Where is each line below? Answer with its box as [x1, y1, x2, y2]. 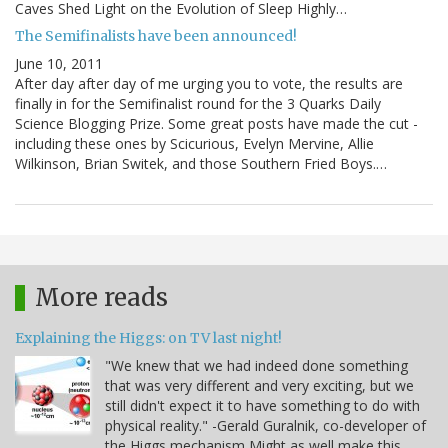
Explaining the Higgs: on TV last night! [15, 329, 282, 348]
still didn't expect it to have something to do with [105, 396, 420, 416]
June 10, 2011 [15, 54, 103, 74]
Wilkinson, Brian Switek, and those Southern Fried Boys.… [15, 154, 387, 174]
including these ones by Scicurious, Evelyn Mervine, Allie [15, 134, 374, 154]
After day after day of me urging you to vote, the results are [15, 74, 403, 94]
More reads [35, 282, 168, 314]
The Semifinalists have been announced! [15, 27, 297, 46]
